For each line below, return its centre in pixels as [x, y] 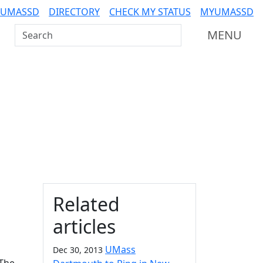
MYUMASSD [227, 12]
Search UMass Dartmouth [73, 31]
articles [84, 226]
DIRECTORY [74, 12]
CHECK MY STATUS [150, 12]
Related [86, 204]
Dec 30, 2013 [78, 250]
